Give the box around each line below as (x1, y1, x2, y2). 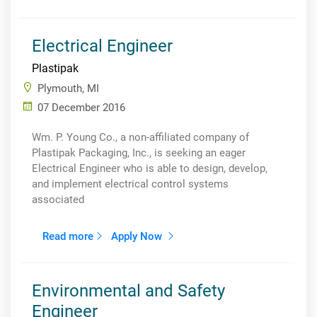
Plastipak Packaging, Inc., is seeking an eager (32, 146, 246, 159)
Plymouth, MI (38, 82, 99, 95)
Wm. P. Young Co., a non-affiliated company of (32, 131, 249, 144)
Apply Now (111, 230, 165, 243)
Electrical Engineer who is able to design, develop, (32, 162, 267, 175)
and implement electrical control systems (32, 178, 229, 190)
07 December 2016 (38, 101, 125, 114)
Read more (42, 230, 93, 243)
